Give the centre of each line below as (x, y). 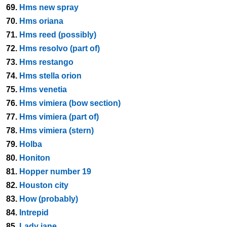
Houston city (44, 185)
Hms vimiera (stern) (56, 130)
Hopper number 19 (55, 172)
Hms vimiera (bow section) (70, 103)
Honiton (35, 158)
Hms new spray (49, 7)
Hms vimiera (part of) (59, 117)
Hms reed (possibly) (58, 35)
